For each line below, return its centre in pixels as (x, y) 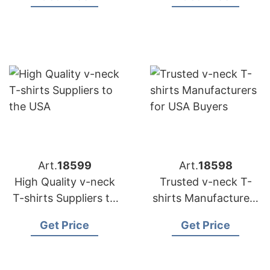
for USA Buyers (206, 214)
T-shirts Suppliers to (64, 198)
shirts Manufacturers (206, 198)
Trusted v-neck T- (206, 182)
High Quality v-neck (64, 182)
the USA (64, 214)
